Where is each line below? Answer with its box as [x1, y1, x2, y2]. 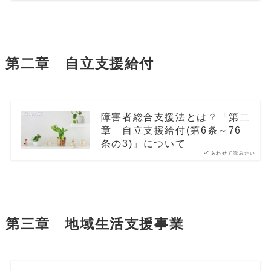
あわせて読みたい [210, 151, 256, 157]
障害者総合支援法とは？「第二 [100, 111, 250, 123]
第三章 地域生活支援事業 [5, 216, 184, 232]
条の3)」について [100, 138, 186, 149]
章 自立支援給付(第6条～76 [100, 125, 241, 136]
